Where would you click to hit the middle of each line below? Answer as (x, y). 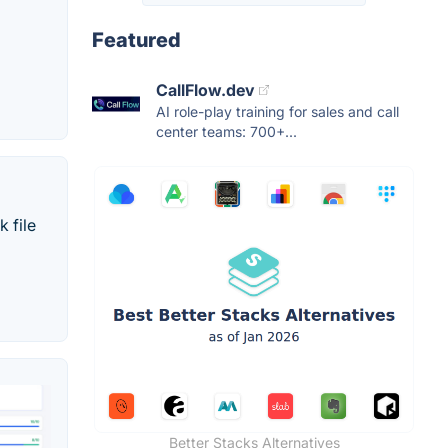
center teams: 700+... (226, 132)
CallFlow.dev (205, 90)
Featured (136, 40)
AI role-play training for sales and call (277, 112)
